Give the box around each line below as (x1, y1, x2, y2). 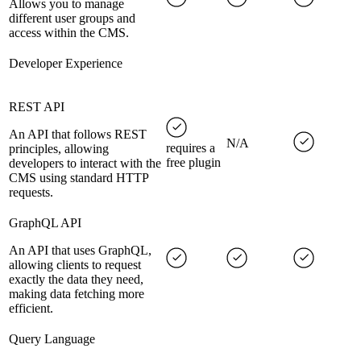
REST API (9, 100, 64, 114)
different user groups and (9, 11, 135, 26)
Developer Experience (9, 56, 122, 71)
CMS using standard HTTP (9, 171, 148, 185)
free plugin (166, 156, 221, 170)
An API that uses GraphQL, (9, 243, 151, 258)
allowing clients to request (9, 258, 141, 272)
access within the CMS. (9, 26, 129, 40)
